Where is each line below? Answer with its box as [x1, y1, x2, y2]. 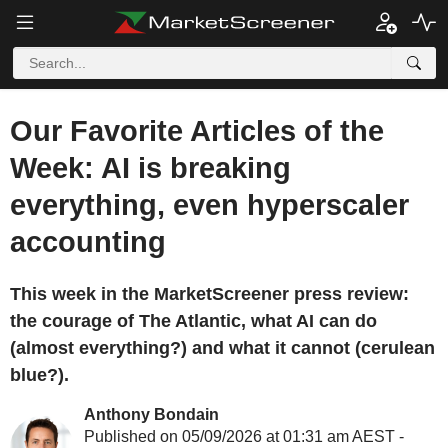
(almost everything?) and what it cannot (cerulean [10, 338, 435, 358]
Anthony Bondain [84, 406, 219, 423]
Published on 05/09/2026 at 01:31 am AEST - [84, 428, 404, 445]
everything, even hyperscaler [10, 189, 409, 221]
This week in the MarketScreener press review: [10, 284, 409, 304]
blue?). [10, 365, 69, 385]
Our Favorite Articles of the [10, 115, 384, 147]
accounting [10, 226, 166, 258]
